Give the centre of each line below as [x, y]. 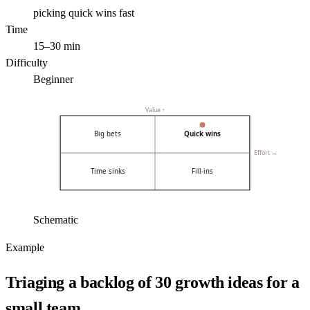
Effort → [265, 153]
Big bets [108, 134]
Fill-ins [202, 171]
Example [25, 248]
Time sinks [108, 171]
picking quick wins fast [84, 12]
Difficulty [27, 62]
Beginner [53, 79]
